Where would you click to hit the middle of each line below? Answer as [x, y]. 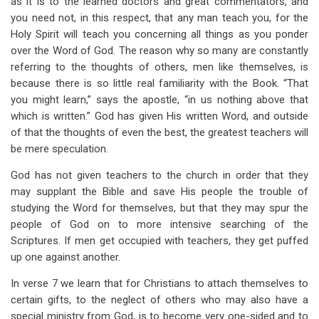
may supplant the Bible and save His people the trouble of [159, 192]
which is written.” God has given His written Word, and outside [159, 116]
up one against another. [66, 257]
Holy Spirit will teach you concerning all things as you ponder [159, 34]
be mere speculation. [59, 149]
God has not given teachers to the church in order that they [159, 175]
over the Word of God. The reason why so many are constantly [159, 51]
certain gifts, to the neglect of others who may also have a [159, 300]
